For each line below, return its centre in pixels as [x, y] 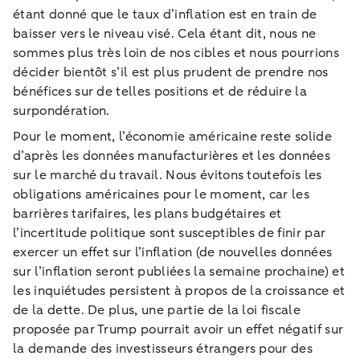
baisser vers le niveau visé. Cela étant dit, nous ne [165, 33]
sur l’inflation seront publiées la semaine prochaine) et [179, 271]
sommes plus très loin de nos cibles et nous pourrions [176, 53]
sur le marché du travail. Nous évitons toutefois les [168, 175]
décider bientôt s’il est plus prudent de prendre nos [171, 72]
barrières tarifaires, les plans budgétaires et [147, 213]
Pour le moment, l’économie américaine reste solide [173, 136]
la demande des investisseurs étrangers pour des [163, 348]
